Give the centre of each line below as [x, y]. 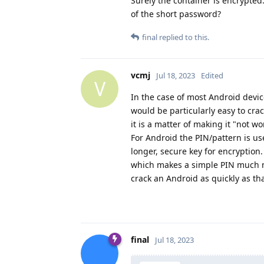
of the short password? [176, 14]
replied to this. [183, 37]
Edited [212, 75]
